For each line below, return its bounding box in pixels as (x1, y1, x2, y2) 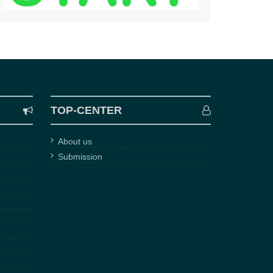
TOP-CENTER (51, 104, 122, 117)
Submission (58, 152, 102, 162)
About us (58, 136, 92, 147)
